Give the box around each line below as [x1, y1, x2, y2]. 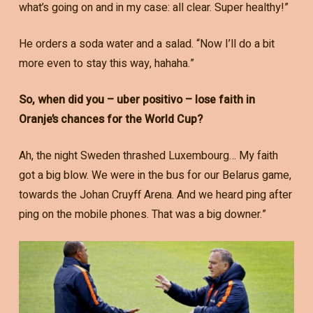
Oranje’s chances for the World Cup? [18, 110, 203, 128]
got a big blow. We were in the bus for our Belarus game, [18, 166, 291, 184]
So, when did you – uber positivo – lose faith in [18, 91, 255, 108]
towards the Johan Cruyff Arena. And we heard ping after [18, 186, 292, 203]
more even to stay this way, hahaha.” [18, 54, 194, 72]
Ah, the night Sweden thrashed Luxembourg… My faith [18, 147, 278, 164]
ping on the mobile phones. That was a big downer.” [18, 205, 266, 223]
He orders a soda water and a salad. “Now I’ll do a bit [18, 35, 275, 52]
